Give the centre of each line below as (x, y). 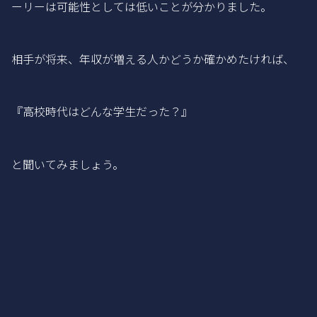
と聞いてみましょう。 (68, 164)
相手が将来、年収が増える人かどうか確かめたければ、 (153, 59)
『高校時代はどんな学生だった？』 (102, 111)
